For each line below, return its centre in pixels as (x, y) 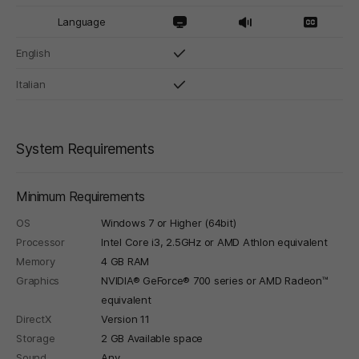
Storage (36, 338)
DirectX (34, 319)
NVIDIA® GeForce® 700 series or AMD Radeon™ (215, 280)
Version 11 (125, 319)
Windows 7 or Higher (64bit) (169, 222)
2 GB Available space (152, 338)
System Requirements (85, 148)
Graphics (38, 280)
